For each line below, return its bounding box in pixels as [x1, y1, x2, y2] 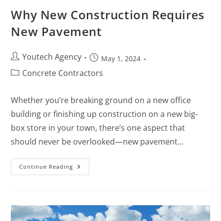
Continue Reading [19, 163, 74, 171]
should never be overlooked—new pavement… [11, 136, 184, 147]
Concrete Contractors [22, 68, 104, 79]
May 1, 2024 [101, 54, 141, 64]
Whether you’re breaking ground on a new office [11, 95, 191, 106]
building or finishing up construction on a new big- [11, 109, 198, 120]
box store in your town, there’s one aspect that [11, 122, 185, 134]
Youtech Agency [22, 51, 82, 63]
